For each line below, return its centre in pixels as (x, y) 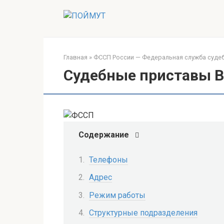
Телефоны (108, 160)
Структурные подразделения (143, 212)
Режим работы (117, 195)
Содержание (104, 135)
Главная (75, 57)
